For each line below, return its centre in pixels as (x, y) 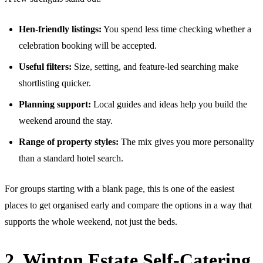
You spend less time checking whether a (176, 29)
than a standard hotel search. (71, 158)
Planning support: (55, 104)
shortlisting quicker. (55, 83)
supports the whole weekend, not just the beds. (91, 221)
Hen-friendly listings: (60, 29)
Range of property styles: (69, 141)
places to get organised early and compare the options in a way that (128, 205)
